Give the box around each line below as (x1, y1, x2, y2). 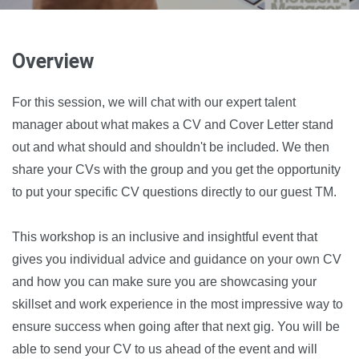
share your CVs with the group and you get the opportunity (12, 162, 341, 176)
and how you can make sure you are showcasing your (12, 274, 317, 288)
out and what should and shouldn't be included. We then (12, 139, 329, 154)
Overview (12, 49, 94, 73)
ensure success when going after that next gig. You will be (12, 319, 340, 333)
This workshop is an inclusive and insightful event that (12, 229, 317, 244)
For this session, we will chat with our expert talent (12, 95, 296, 109)
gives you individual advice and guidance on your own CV (12, 252, 341, 266)
